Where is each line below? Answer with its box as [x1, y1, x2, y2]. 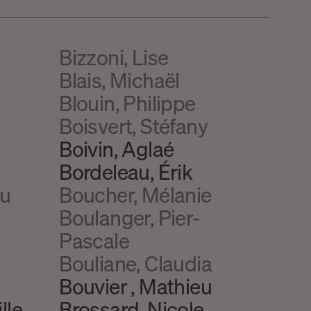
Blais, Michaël [59, 67, 180, 94]
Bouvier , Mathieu [59, 273, 212, 300]
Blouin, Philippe [59, 90, 196, 117]
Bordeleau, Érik [59, 158, 193, 185]
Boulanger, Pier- [59, 204, 200, 231]
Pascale [59, 227, 130, 254]
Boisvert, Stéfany [59, 112, 208, 140]
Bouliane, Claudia [59, 250, 212, 277]
